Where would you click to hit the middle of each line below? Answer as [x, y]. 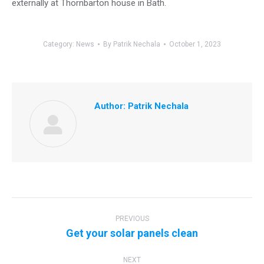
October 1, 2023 [195, 44]
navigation [47, 223]
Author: [110, 106]
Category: [60, 44]
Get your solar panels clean [132, 233]
